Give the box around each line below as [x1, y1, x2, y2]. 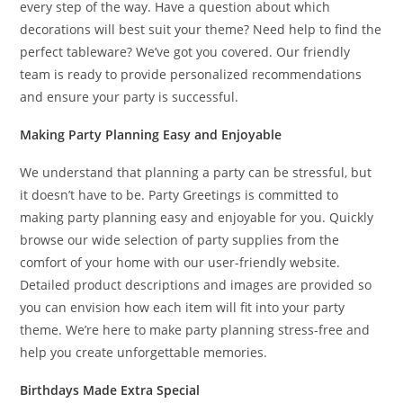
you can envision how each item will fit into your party [20, 299, 345, 316]
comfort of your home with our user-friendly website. [20, 254, 341, 271]
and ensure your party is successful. [20, 88, 239, 105]
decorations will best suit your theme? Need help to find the [20, 21, 382, 38]
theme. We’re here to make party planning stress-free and [20, 321, 371, 338]
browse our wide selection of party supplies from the [20, 231, 340, 248]
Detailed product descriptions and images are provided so [20, 276, 372, 293]
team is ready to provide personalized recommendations [20, 66, 363, 83]
